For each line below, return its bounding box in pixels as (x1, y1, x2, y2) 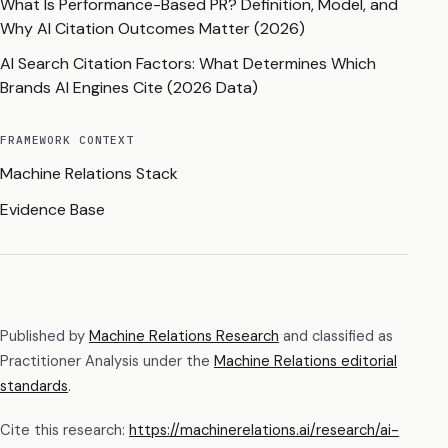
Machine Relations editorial (214, 351, 397, 372)
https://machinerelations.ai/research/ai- (129, 419, 399, 440)
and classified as (279, 326, 393, 347)
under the (139, 351, 210, 372)
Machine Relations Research (89, 326, 279, 347)
